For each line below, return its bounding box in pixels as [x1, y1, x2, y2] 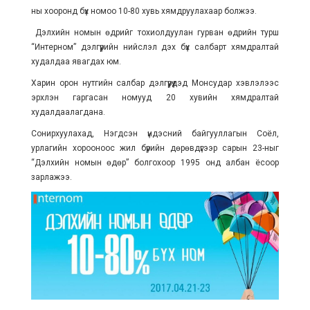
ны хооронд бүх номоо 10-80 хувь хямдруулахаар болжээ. [30, 6, 257, 16]
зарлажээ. [30, 172, 72, 182]
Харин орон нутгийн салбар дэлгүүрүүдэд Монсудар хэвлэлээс [30, 78, 280, 88]
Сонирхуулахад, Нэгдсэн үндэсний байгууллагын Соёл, [30, 129, 280, 138]
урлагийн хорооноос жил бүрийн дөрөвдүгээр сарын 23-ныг [30, 143, 280, 153]
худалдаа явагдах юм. [30, 57, 121, 66]
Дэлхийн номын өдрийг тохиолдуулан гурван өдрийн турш [30, 28, 280, 37]
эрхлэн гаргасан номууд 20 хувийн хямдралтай [30, 93, 280, 102]
